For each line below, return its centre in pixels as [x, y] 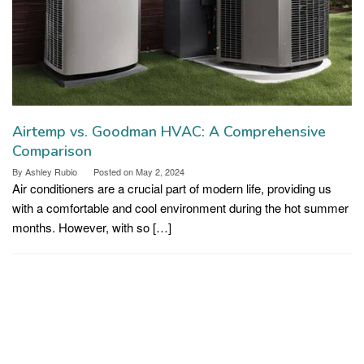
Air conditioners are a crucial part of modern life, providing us [172, 188]
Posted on [115, 172]
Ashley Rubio [51, 172]
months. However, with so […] [92, 227]
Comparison [52, 152]
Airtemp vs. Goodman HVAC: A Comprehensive [169, 132]
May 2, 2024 [160, 172]
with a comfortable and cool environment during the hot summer [180, 208]
